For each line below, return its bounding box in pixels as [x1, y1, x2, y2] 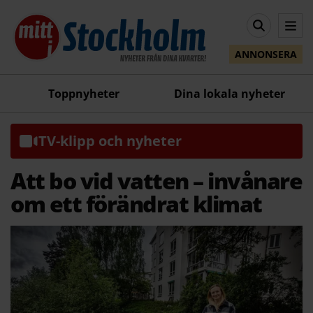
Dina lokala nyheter [174, 85, 285, 101]
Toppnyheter [48, 85, 119, 101]
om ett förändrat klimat [10, 188, 262, 219]
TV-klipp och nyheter [38, 131, 182, 150]
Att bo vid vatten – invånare [10, 165, 302, 196]
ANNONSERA [235, 48, 297, 61]
